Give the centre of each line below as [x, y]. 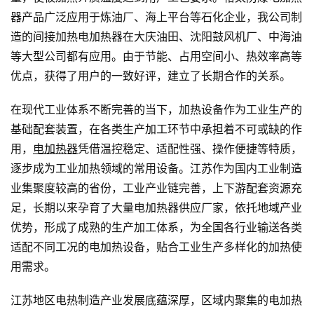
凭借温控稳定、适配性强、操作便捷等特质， [190, 149]
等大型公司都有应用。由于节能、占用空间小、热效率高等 [156, 57]
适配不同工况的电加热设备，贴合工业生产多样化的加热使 [156, 247]
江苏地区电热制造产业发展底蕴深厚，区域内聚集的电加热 [156, 301]
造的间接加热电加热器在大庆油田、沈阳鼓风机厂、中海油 [156, 37]
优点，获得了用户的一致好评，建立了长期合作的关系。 [151, 76]
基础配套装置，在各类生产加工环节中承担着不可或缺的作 [156, 130]
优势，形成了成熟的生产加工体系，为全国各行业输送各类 [156, 228]
